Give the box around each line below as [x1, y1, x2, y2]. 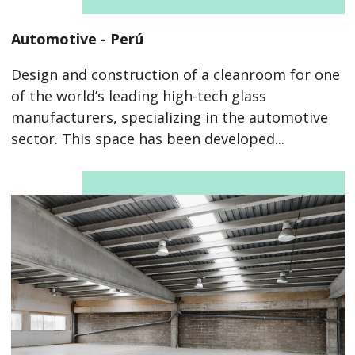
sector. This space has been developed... [10, 128, 284, 148]
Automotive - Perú [10, 29, 143, 48]
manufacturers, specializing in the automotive [10, 107, 328, 127]
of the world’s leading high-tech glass [10, 86, 266, 105]
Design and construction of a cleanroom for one [10, 64, 340, 84]
